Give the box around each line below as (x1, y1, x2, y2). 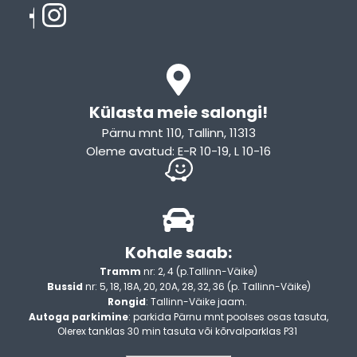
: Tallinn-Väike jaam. (146, 295, 249, 309)
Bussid (46, 280, 83, 294)
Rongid (108, 295, 146, 309)
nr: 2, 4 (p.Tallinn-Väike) (141, 265, 257, 279)
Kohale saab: (125, 241, 232, 265)
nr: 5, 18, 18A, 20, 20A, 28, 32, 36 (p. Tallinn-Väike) (82, 280, 311, 294)
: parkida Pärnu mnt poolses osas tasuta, (128, 310, 328, 324)
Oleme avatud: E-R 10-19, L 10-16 (86, 143, 271, 160)
